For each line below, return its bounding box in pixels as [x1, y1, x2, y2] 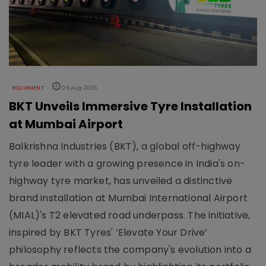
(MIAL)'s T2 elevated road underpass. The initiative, [9, 208, 251, 223]
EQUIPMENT [12, 84, 44, 92]
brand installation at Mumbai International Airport [9, 191, 248, 205]
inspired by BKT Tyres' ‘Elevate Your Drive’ [9, 226, 208, 240]
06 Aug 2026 [61, 84, 97, 92]
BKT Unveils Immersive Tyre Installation [9, 98, 252, 115]
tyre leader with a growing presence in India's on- [9, 157, 246, 171]
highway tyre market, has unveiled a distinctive [9, 174, 233, 188]
